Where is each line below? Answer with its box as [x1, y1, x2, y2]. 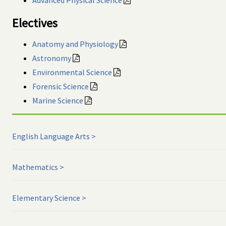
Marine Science [32, 95, 83, 105]
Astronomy [32, 52, 71, 63]
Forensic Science [32, 81, 89, 91]
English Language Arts [12, 131, 90, 141]
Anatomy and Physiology [32, 38, 118, 49]
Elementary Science [12, 192, 80, 203]
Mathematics [12, 161, 58, 172]
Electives [12, 15, 58, 31]
